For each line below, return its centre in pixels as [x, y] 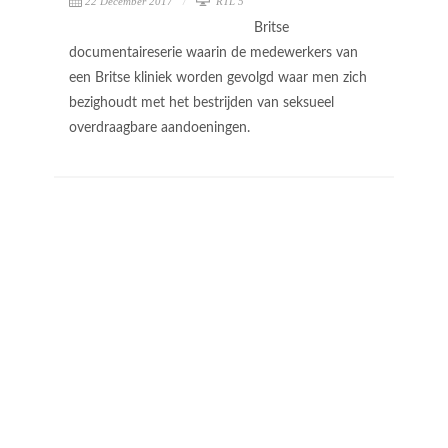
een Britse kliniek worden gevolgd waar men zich [218, 77]
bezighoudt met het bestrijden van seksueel [201, 102]
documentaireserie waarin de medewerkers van [213, 52]
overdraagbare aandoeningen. [161, 127]
